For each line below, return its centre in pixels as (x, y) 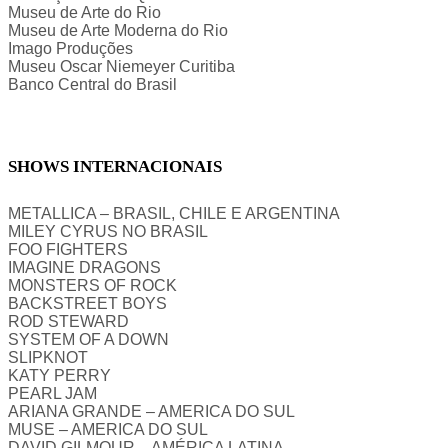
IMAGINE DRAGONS (84, 268)
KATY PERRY (59, 376)
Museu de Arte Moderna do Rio (118, 30)
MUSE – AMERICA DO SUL (108, 430)
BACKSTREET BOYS (87, 304)
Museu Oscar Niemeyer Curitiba (121, 66)
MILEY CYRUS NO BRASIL (108, 232)
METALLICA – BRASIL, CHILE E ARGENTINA (174, 214)
